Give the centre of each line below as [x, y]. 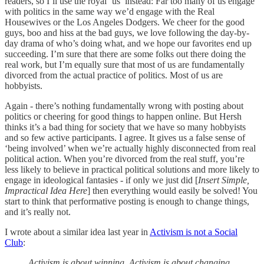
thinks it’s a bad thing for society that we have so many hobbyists [125, 127]
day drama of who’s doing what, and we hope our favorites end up [128, 43]
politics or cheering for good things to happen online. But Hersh [123, 116]
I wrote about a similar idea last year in [77, 232]
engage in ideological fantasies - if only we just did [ [101, 180]
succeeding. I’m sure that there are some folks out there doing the [125, 54]
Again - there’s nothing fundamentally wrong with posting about [124, 105]
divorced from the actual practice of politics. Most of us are [114, 75]
